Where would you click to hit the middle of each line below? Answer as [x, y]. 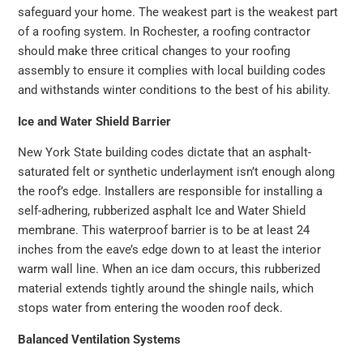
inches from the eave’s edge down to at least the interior [170, 250]
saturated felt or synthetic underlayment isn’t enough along [177, 172]
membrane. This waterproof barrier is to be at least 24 [164, 231]
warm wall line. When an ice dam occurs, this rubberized [169, 269]
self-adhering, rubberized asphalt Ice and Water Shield [162, 211]
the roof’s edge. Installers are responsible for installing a [171, 192]
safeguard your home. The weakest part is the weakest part [178, 13]
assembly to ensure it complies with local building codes [172, 71]
